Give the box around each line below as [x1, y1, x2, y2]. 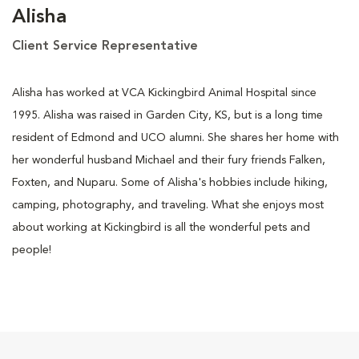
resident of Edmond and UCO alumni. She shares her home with [12, 131, 339, 143]
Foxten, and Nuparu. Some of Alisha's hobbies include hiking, [12, 176, 328, 188]
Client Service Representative [12, 39, 198, 53]
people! [12, 244, 51, 256]
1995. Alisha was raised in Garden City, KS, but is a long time [12, 109, 323, 121]
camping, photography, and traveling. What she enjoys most [12, 199, 324, 211]
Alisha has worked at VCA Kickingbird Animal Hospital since [12, 87, 317, 99]
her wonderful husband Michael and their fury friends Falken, [12, 154, 325, 166]
